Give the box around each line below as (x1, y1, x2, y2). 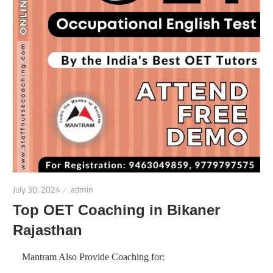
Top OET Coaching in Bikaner (13, 202, 221, 218)
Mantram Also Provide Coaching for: (22, 252, 165, 263)
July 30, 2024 (13, 181, 61, 197)
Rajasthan (13, 222, 83, 238)
